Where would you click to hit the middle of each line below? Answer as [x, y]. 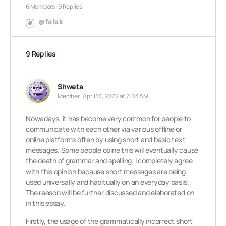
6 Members [40, 6]
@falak [51, 21]
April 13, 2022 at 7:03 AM [116, 96]
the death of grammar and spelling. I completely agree [109, 161]
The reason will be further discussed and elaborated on [110, 192]
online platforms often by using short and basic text [106, 139]
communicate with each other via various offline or [104, 129]
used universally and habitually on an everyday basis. [107, 182]
